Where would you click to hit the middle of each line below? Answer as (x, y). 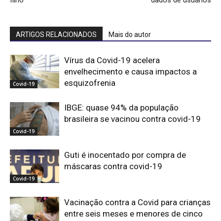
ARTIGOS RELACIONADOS (56, 34)
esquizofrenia (90, 83)
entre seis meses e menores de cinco (133, 213)
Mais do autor (130, 34)
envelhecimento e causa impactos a (130, 71)
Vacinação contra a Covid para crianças (137, 202)
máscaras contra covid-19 (113, 166)
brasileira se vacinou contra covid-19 (132, 119)
